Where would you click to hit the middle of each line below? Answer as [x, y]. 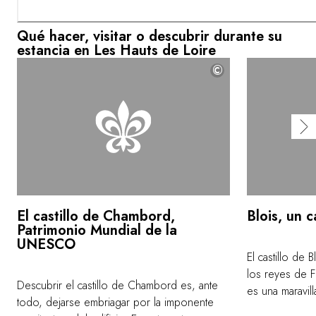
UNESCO [46, 245]
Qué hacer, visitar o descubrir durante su [150, 37]
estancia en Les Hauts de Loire [116, 51]
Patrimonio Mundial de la [97, 231]
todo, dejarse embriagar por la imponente [115, 303]
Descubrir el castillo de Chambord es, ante [117, 286]
